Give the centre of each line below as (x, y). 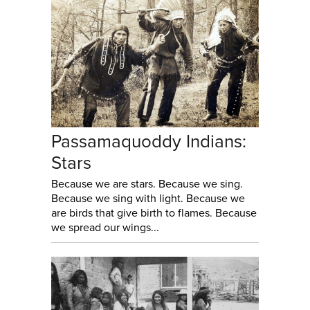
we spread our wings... (105, 228)
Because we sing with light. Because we (148, 199)
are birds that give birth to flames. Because (154, 213)
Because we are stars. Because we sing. (147, 184)
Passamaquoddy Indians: (149, 142)
